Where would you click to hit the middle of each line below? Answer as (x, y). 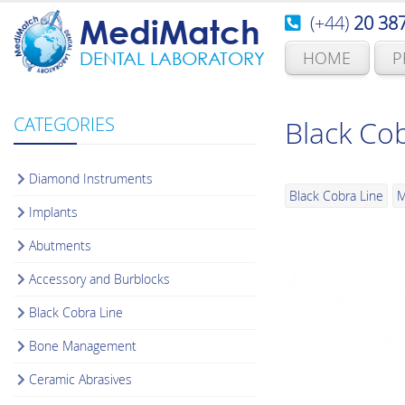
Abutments (61, 245)
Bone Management (83, 345)
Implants (54, 212)
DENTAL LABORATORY (172, 58)
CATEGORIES (64, 124)
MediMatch (170, 32)
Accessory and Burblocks (100, 278)
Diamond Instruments (91, 178)
